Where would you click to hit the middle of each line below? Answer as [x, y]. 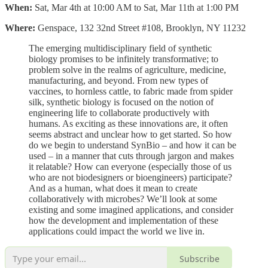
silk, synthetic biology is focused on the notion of [121, 102]
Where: [21, 28]
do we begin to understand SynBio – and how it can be [133, 145]
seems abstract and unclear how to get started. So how [130, 135]
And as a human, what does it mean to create [113, 188]
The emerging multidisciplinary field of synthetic [120, 48]
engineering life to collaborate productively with [119, 113]
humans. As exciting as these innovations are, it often [128, 124]
